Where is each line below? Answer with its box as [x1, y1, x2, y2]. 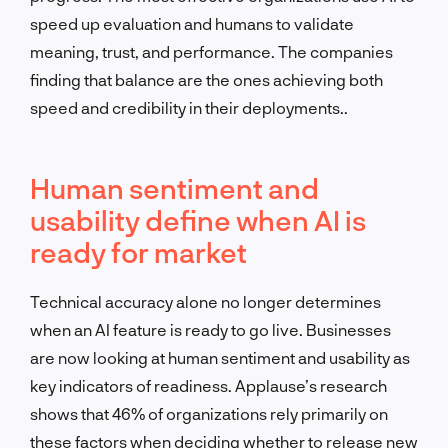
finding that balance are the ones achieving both [30, 69, 383, 89]
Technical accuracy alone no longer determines [30, 291, 381, 311]
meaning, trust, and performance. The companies [30, 41, 393, 61]
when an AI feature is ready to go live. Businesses [30, 319, 391, 339]
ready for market [30, 234, 247, 269]
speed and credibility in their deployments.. [30, 97, 348, 117]
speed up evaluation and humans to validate [30, 13, 354, 33]
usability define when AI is [30, 202, 366, 237]
